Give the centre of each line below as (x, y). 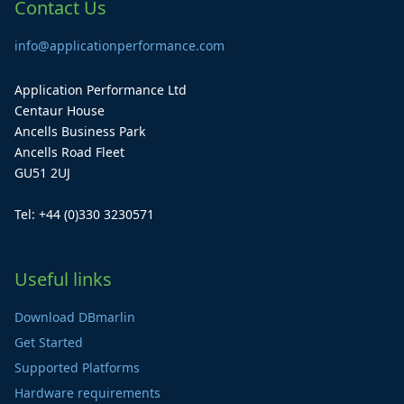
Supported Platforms (77, 367)
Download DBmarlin (75, 317)
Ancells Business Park (80, 131)
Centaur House (60, 110)
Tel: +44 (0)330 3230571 (84, 214)
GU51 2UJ (42, 173)
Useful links (63, 279)
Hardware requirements (87, 393)
